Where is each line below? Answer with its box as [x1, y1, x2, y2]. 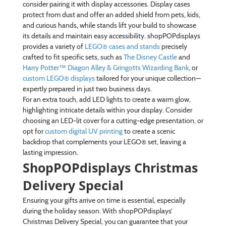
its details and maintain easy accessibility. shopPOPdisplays [22, 31, 200, 40]
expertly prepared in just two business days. [22, 84, 152, 93]
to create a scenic [122, 126, 175, 136]
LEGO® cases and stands [84, 41, 160, 51]
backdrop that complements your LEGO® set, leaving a [22, 137, 186, 146]
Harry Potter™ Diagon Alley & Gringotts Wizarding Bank [22, 63, 189, 72]
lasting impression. [22, 147, 78, 157]
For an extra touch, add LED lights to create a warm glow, [22, 94, 191, 104]
